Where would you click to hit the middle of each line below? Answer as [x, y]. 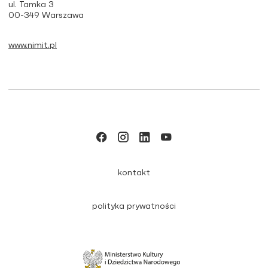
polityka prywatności [134, 206]
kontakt [134, 173]
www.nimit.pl [33, 45]
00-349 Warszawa [46, 15]
